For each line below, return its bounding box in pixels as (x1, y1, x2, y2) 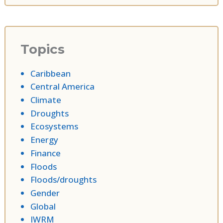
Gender (30, 187, 60, 199)
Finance (30, 147, 61, 159)
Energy (30, 134, 59, 146)
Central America (30, 81, 95, 93)
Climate (30, 94, 62, 106)
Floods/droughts (30, 174, 97, 186)
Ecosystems (30, 120, 79, 132)
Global (30, 200, 56, 212)
